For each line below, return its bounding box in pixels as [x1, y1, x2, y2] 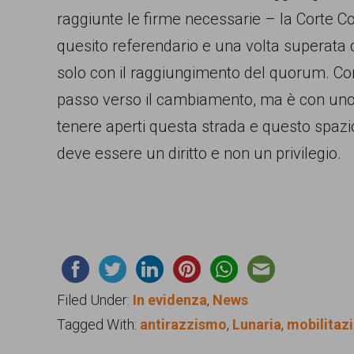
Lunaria [232, 315, 281, 333]
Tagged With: [57, 315, 140, 333]
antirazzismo [140, 315, 227, 333]
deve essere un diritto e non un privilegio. [57, 143, 341, 163]
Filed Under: [57, 291, 133, 308]
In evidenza [133, 291, 207, 308]
